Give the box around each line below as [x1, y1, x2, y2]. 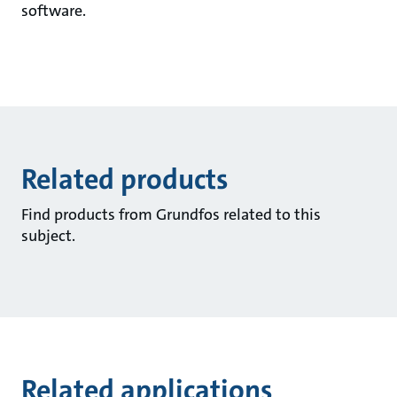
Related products [20, 161, 228, 198]
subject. [20, 225, 75, 246]
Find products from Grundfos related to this [20, 204, 321, 225]
